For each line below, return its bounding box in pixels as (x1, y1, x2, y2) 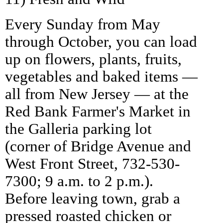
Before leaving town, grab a (5, 190, 180, 207)
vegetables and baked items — (5, 68, 198, 85)
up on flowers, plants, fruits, (5, 50, 182, 68)
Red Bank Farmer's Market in (5, 103, 191, 120)
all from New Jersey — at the (5, 85, 189, 103)
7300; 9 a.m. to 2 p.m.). (5, 172, 153, 190)
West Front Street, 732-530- (5, 155, 180, 172)
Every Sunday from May (5, 15, 160, 33)
